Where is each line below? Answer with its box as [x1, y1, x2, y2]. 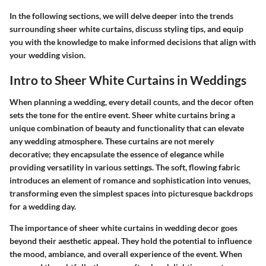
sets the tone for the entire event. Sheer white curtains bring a [9, 110, 235, 120]
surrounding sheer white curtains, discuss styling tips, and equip [9, 23, 243, 34]
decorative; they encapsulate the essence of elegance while [9, 149, 224, 159]
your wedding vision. [9, 49, 85, 60]
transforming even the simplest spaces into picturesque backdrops [9, 188, 253, 198]
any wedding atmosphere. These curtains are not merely [9, 136, 214, 146]
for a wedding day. [9, 201, 76, 211]
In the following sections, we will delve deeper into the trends [9, 10, 233, 21]
